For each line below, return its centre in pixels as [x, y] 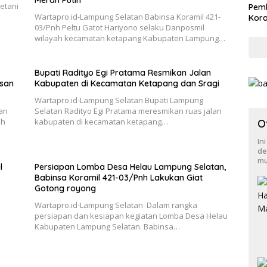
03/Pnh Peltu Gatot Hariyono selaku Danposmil [119, 28]
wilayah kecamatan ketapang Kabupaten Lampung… [130, 38]
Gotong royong [66, 189]
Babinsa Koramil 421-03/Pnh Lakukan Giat [118, 178]
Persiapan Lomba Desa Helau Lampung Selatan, [130, 167]
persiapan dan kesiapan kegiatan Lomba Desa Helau [131, 216]
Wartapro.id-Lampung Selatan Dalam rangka [116, 205]
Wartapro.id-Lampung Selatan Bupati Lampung [119, 100]
